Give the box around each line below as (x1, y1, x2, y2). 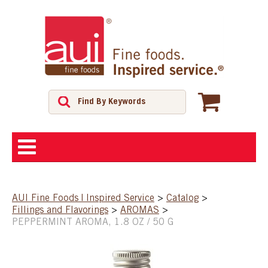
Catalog (166, 193, 199, 203)
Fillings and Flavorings (12, 205, 108, 215)
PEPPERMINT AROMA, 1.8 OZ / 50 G (12, 217, 173, 227)
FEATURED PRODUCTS (15, 247, 112, 258)
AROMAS (120, 205, 159, 215)
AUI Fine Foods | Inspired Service (12, 193, 154, 203)
